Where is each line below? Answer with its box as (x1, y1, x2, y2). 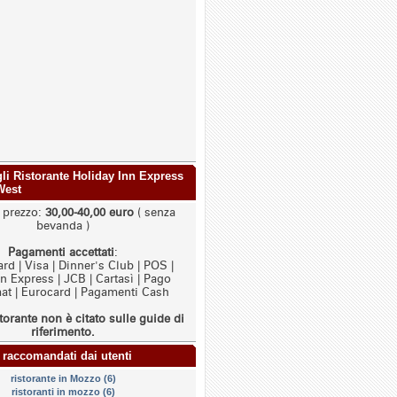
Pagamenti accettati (8, 245, 114, 259)
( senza (134, 206, 175, 219)
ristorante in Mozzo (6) (10, 373, 116, 384)
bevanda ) (36, 219, 90, 232)
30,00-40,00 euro (45, 206, 134, 219)
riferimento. (31, 325, 95, 339)
